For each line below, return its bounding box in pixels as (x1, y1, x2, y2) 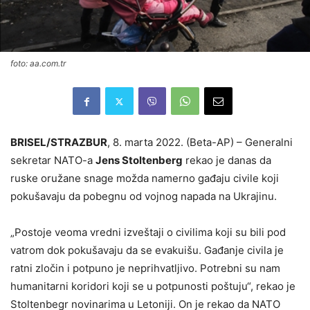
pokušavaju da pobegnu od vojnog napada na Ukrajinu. (10, 190, 277, 203)
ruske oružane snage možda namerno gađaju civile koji (10, 172, 279, 185)
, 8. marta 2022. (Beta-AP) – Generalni (107, 136, 293, 149)
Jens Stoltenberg (95, 154, 183, 167)
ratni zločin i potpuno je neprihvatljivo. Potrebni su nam (10, 262, 280, 275)
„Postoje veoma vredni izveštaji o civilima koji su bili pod (10, 226, 286, 239)
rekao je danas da (183, 154, 271, 167)
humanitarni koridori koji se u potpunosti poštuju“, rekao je (10, 280, 295, 293)
